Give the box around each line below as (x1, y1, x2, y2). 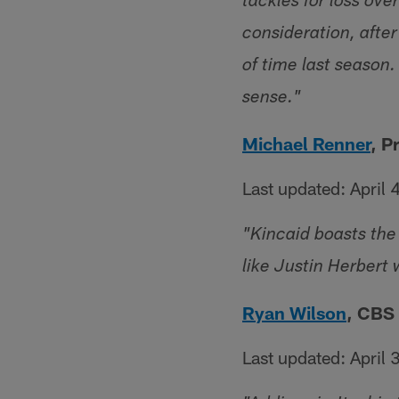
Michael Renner (242, 133, 370, 154)
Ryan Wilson (242, 302, 346, 323)
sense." (242, 90, 301, 108)
